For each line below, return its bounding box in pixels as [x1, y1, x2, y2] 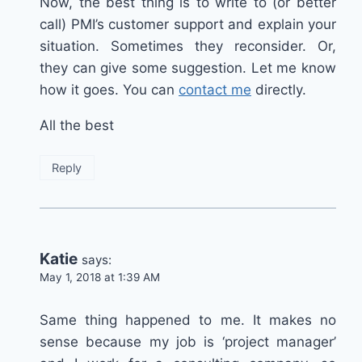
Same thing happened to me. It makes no [40, 311, 336, 328]
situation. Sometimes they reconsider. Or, [40, 37, 336, 54]
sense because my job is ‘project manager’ [40, 333, 336, 350]
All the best [40, 116, 114, 133]
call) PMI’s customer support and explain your [40, 15, 336, 32]
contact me [179, 81, 251, 98]
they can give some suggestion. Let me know [40, 59, 336, 76]
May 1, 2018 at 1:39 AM [40, 270, 160, 284]
